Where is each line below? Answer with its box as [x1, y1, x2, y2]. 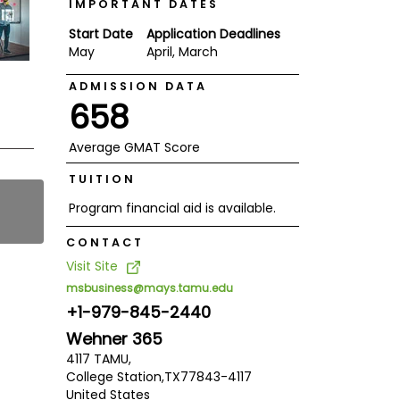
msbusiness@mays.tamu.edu [65, 280, 233, 296]
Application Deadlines [146, 24, 280, 43]
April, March [146, 42, 218, 61]
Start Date [68, 24, 133, 43]
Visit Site [65, 257, 118, 276]
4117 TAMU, [65, 350, 131, 369]
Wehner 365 [65, 328, 162, 351]
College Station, [65, 368, 164, 387]
